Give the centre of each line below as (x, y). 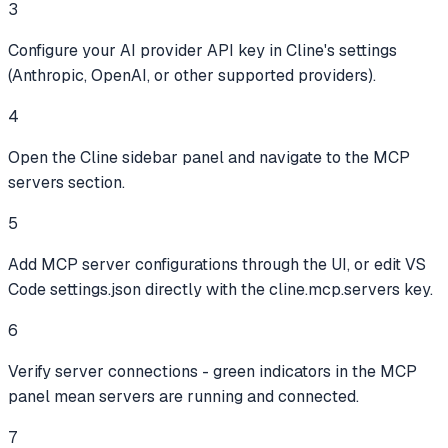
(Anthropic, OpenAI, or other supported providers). (192, 75)
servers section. (66, 182)
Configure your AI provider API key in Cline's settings (202, 50)
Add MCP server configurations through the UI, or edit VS (217, 264)
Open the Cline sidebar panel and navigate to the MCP (209, 157)
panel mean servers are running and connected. (183, 396)
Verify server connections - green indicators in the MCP (212, 371)
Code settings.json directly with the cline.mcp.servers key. (220, 289)
